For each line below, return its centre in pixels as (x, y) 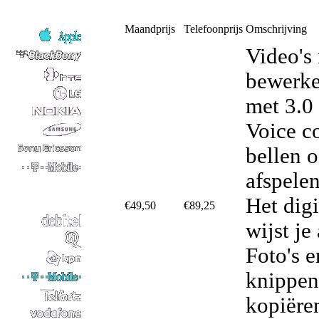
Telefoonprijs (213, 28)
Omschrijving (276, 28)
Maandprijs (150, 28)
